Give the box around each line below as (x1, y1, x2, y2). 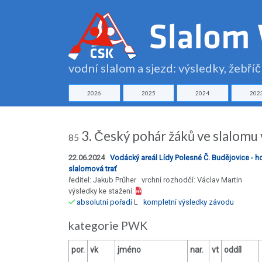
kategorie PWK (68, 219, 152, 233)
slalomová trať (68, 164, 116, 174)
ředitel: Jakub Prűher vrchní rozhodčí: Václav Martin (68, 175, 242, 185)
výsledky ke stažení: (68, 187, 136, 196)
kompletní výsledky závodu (143, 198, 234, 207)
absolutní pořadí (77, 198, 132, 207)
